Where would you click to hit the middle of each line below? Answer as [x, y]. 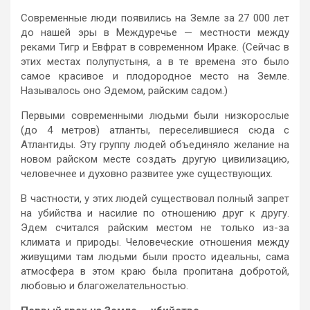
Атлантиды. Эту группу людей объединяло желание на [155, 144]
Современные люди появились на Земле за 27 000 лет [155, 18]
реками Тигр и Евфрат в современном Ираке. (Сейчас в [155, 47]
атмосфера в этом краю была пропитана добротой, [155, 271]
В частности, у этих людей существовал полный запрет [155, 198]
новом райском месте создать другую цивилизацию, [155, 159]
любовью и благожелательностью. [104, 285]
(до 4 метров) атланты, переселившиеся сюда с [155, 130]
